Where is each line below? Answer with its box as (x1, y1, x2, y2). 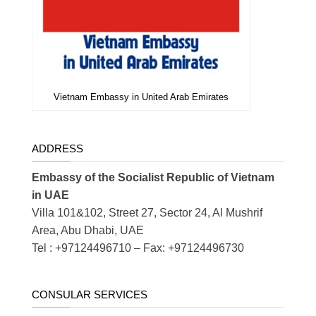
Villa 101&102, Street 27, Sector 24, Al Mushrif (32, 206, 262, 219)
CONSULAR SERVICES (32, 288, 147, 300)
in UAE (32, 188, 69, 201)
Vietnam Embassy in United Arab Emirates (54, 91, 229, 102)
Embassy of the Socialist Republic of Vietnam (32, 171, 274, 183)
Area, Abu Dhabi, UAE (32, 224, 144, 236)
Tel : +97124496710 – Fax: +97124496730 (32, 241, 244, 254)
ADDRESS (32, 142, 83, 154)
